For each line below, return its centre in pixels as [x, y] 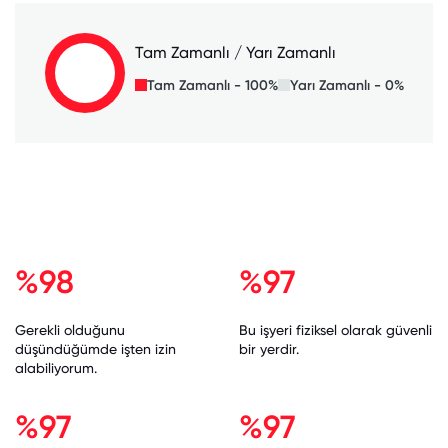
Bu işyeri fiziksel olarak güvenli [335, 330]
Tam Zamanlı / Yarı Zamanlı [235, 52]
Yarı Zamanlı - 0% [347, 85]
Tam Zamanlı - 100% [212, 85]
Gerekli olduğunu [70, 330]
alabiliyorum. [56, 368]
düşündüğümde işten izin [95, 349]
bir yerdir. [269, 349]
